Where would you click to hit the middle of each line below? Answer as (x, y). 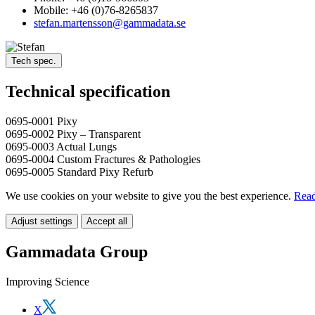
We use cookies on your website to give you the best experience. (150, 196)
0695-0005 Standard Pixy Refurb (79, 172)
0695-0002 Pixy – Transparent (73, 134)
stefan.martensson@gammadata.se (110, 23)
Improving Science (47, 282)
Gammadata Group (77, 252)
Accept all (107, 221)
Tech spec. (34, 61)
